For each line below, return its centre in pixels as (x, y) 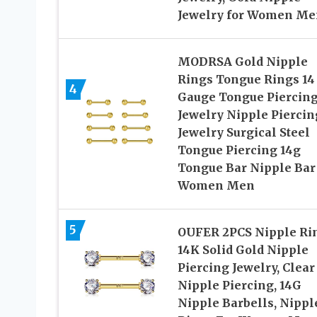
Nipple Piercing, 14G (239, 286)
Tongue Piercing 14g (239, 150)
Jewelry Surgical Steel (243, 133)
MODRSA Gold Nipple (242, 62)
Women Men (216, 186)
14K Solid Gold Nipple (243, 250)
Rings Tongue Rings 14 (246, 80)
